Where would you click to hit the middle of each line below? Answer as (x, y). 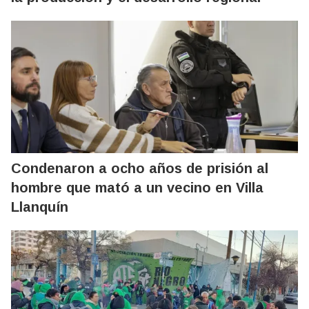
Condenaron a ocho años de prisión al (140, 168)
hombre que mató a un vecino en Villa (137, 187)
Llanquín (40, 207)
